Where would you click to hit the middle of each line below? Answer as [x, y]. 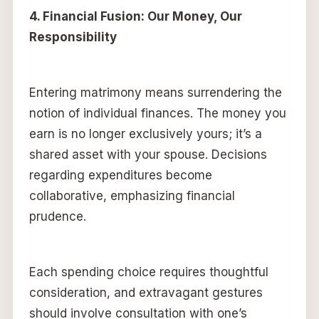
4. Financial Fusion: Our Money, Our [135, 17]
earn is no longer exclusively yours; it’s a [145, 134]
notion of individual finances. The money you [157, 114]
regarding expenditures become [120, 176]
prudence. [57, 217]
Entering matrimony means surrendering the [155, 93]
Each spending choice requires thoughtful [148, 272]
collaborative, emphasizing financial [132, 196]
